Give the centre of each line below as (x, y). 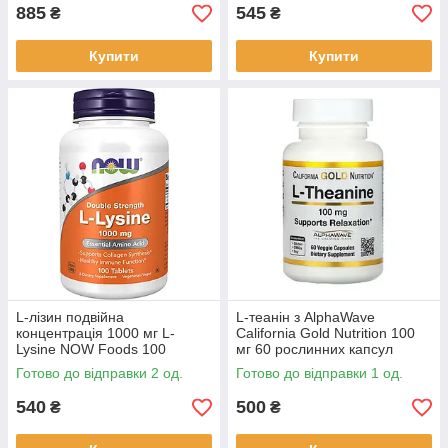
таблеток (44, 365)
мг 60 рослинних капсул (314, 349)
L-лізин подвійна (70, 317)
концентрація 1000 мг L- (95, 333)
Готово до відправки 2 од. (99, 373)
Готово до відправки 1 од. (319, 373)
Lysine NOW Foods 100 (91, 349)
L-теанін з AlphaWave (305, 317)
